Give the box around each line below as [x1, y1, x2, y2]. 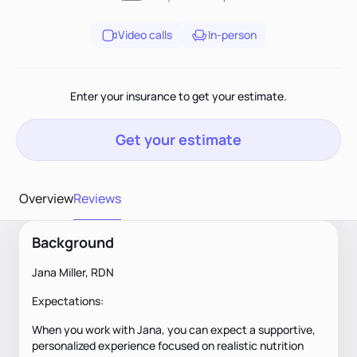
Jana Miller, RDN [32, 264, 114, 280]
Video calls [117, 27, 172, 43]
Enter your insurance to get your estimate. [70, 88, 287, 104]
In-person [207, 27, 257, 43]
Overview [19, 190, 73, 208]
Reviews [73, 190, 121, 208]
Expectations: [32, 292, 104, 308]
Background [32, 232, 114, 252]
